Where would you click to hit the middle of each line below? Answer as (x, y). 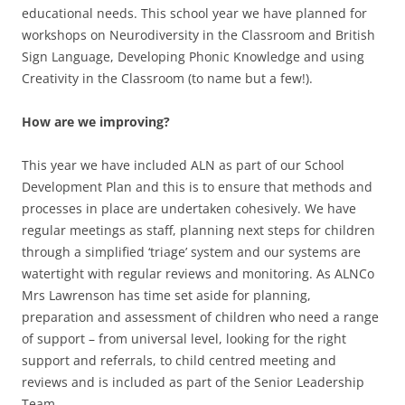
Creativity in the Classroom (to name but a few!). (167, 78)
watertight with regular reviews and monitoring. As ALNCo (198, 273)
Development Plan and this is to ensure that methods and (197, 186)
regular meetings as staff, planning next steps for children (198, 230)
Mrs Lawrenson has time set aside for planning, (166, 295)
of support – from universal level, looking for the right (184, 338)
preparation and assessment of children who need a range (200, 316)
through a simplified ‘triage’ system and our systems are (191, 251)
